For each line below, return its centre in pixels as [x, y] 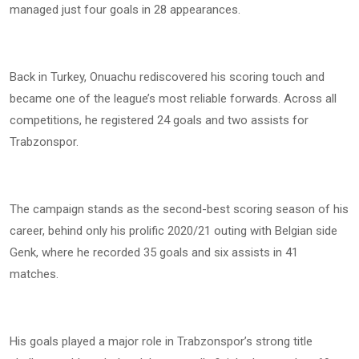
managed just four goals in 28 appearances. [125, 10]
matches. [34, 274]
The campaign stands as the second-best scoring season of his [179, 210]
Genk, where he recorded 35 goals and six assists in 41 [154, 253]
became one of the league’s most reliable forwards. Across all [173, 99]
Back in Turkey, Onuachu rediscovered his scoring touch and [167, 77]
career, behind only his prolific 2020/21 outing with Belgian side [173, 231]
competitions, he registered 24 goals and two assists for [159, 121]
